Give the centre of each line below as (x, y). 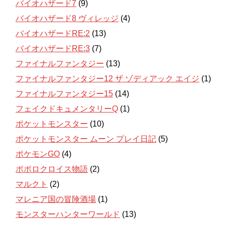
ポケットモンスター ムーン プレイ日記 (86, 139)
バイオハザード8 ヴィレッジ (67, 18)
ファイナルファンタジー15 (64, 93)
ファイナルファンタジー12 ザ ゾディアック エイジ (107, 78)
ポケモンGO (38, 154)
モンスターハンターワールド (68, 214)
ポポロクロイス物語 (52, 169)
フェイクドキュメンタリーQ (67, 108)
